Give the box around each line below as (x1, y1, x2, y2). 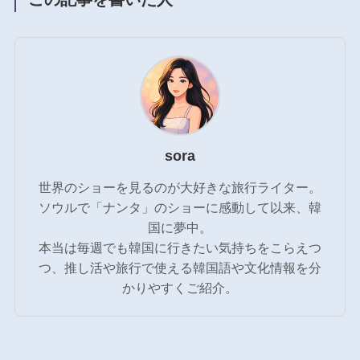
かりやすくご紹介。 (122, 280, 238, 296)
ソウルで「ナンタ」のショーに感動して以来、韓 (39, 200, 321, 215)
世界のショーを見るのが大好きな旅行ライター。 (39, 180, 321, 195)
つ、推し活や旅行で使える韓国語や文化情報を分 (39, 260, 321, 276)
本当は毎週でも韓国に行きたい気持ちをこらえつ (39, 240, 321, 256)
